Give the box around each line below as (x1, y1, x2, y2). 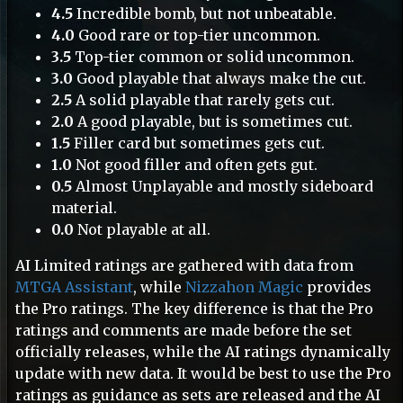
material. (51, 199, 117, 217)
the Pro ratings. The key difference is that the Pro (15, 300, 131, 318)
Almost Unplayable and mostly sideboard (72, 177, 373, 195)
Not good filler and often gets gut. (72, 156, 318, 174)
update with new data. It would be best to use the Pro (15, 364, 177, 382)
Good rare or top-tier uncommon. (75, 26, 321, 44)
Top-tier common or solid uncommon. (71, 48, 355, 66)
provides (303, 278, 372, 296)
